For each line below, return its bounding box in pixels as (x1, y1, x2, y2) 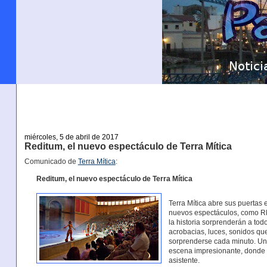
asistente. (169, 256, 200, 265)
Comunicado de (24, 157, 78, 166)
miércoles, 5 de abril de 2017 (24, 132, 119, 141)
